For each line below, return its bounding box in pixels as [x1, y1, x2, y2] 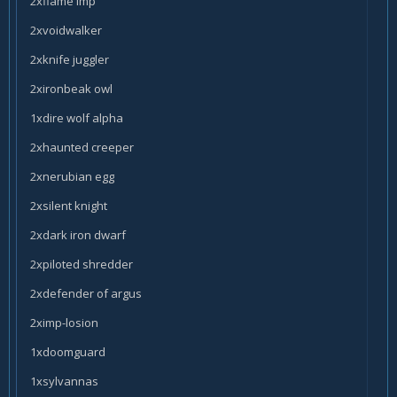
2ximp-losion [30, 314, 98, 331]
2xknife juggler [30, 51, 109, 67]
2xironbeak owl [30, 80, 113, 97]
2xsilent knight [30, 197, 107, 214]
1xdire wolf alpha [30, 109, 123, 126]
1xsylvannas [30, 372, 98, 389]
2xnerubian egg [30, 167, 114, 184]
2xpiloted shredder [30, 255, 133, 272]
